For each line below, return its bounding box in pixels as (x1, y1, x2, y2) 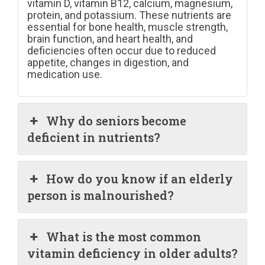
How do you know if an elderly (46, 170, 234, 186)
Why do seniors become (46, 112, 187, 128)
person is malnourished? (27, 187, 174, 203)
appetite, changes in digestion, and (27, 56, 189, 69)
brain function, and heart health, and (27, 32, 193, 45)
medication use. (27, 67, 102, 80)
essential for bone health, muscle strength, (27, 20, 228, 33)
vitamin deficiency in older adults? (27, 245, 238, 261)
